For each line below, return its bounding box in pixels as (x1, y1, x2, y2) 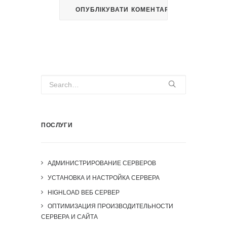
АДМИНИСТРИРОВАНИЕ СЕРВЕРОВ (48, 160, 156, 167)
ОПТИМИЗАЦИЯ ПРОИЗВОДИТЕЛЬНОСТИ (48, 203, 173, 210)
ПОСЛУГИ (41, 122, 73, 129)
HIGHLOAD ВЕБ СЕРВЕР (48, 189, 120, 196)
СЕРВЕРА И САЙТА (41, 213, 98, 220)
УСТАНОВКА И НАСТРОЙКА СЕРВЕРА (48, 174, 160, 181)
